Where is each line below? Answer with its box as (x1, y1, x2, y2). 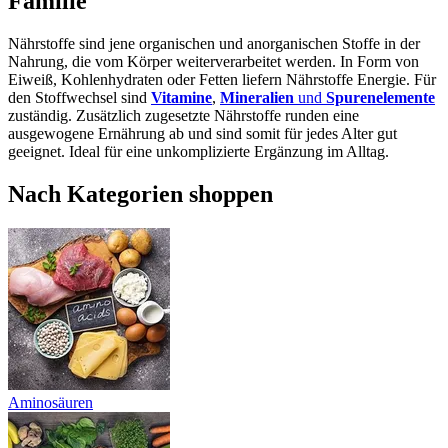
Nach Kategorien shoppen (8, 180, 273, 207)
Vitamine (151, 88, 212, 106)
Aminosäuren (8, 393, 93, 411)
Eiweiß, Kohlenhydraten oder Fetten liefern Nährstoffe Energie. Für (8, 70, 436, 88)
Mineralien (220, 88, 294, 106)
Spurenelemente (326, 88, 435, 106)
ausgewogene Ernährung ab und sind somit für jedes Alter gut (8, 124, 397, 142)
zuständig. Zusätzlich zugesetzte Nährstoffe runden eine (8, 106, 359, 124)
